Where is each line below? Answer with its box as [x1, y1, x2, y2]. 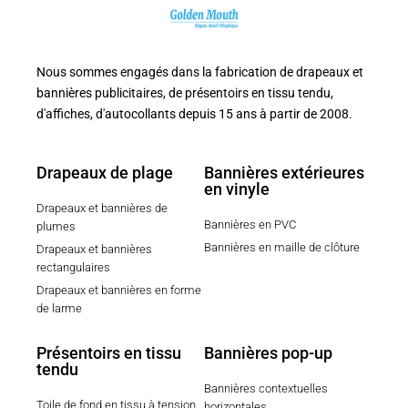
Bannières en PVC [204, 217, 296, 231]
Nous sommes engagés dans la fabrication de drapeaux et [36, 64, 363, 79]
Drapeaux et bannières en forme [36, 282, 201, 297]
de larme [36, 301, 82, 315]
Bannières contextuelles [204, 381, 328, 395]
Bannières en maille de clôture [204, 240, 360, 254]
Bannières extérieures [204, 162, 364, 182]
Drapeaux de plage [36, 162, 173, 182]
